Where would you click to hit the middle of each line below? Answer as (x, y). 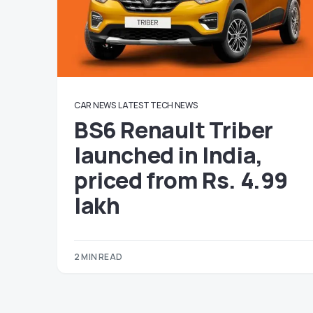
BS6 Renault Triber (174, 130)
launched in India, (168, 155)
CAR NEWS (95, 105)
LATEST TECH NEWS (158, 105)
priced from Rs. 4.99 (181, 180)
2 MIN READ (98, 257)
